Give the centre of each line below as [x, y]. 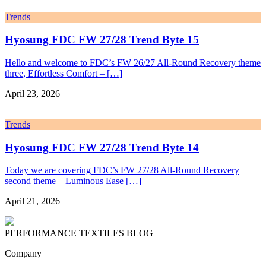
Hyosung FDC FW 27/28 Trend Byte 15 [102, 40]
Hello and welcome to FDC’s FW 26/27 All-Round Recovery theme [133, 63]
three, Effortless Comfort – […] [64, 73]
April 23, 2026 [32, 94]
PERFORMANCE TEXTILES [66, 233]
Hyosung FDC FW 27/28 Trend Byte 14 [102, 147]
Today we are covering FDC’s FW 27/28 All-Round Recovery [122, 170]
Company [23, 254]
